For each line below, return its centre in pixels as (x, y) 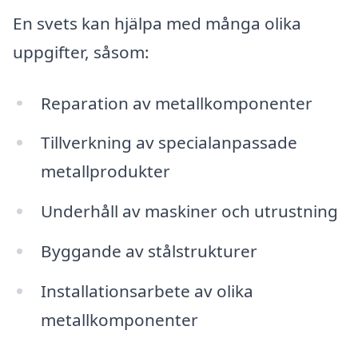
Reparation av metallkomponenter (176, 103)
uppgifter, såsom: (81, 52)
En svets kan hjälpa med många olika (157, 23)
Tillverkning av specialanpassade (169, 143)
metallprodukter (105, 171)
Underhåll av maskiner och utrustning (189, 211)
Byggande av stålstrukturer (149, 251)
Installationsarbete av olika (147, 290)
